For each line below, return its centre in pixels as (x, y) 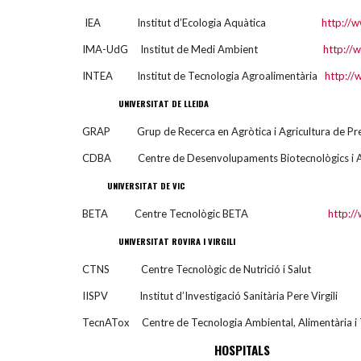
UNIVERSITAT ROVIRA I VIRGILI (159, 241)
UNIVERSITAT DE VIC (145, 185)
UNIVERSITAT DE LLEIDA (145, 103)
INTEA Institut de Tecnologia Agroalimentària (203, 75)
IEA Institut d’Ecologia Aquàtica (203, 22)
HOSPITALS (176, 349)
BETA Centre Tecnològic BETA (205, 213)
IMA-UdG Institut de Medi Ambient (203, 49)
